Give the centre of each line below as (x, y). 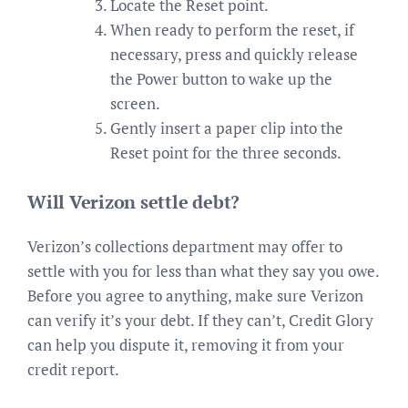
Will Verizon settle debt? (134, 202)
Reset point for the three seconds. (226, 152)
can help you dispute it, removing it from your (186, 345)
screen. (135, 103)
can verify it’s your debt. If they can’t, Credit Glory (200, 320)
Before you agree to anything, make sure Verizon (195, 296)
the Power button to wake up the (221, 78)
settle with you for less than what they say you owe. (203, 271)
